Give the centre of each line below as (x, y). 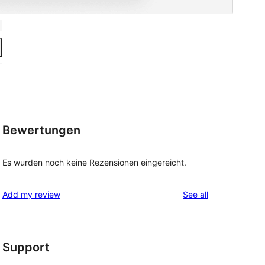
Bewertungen (41, 130)
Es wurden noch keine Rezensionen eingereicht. (94, 163)
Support (26, 248)
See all (195, 195)
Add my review (31, 195)
